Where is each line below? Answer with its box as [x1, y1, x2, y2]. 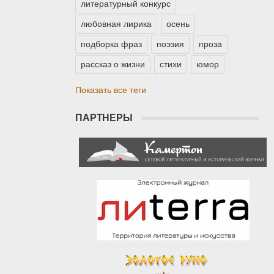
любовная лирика [81, 19, 152, 29]
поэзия [157, 39, 184, 50]
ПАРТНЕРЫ [75, 113, 133, 124]
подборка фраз [81, 39, 142, 50]
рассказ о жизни [81, 59, 145, 70]
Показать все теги [75, 85, 146, 95]
